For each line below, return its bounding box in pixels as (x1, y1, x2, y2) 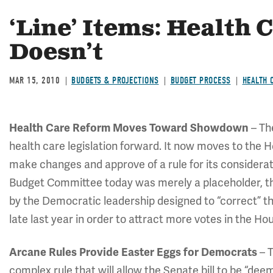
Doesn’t (9, 38, 103, 68)
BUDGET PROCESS (170, 75, 231, 86)
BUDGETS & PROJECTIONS (71, 75, 159, 86)
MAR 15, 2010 (9, 75, 60, 86)
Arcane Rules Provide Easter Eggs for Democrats (9, 246, 257, 259)
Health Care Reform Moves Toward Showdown (9, 121, 251, 135)
